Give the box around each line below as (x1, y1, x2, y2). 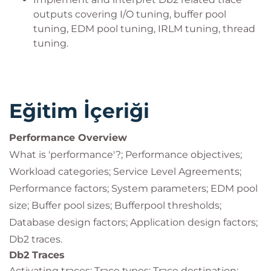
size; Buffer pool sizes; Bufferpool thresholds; (9, 200, 221, 211)
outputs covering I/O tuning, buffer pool (33, 8, 226, 20)
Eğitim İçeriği (9, 99, 149, 123)
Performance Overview (9, 132, 127, 143)
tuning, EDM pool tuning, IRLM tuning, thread (33, 23, 255, 34)
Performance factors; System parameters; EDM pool (9, 183, 258, 194)
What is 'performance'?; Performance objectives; (9, 149, 242, 160)
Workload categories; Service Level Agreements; (9, 166, 241, 177)
